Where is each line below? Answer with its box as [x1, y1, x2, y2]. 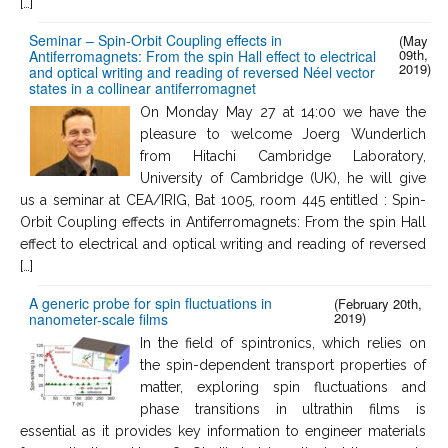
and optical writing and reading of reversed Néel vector [29, 61, 375, 82]
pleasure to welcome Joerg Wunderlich [140, 125, 426, 142]
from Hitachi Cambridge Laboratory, [140, 147, 426, 164]
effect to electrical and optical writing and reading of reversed [20, 235, 426, 252]
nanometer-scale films [29, 308, 168, 329]
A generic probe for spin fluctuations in [29, 292, 272, 313]
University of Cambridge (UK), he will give [140, 169, 426, 186]
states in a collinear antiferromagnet [29, 77, 256, 98]
